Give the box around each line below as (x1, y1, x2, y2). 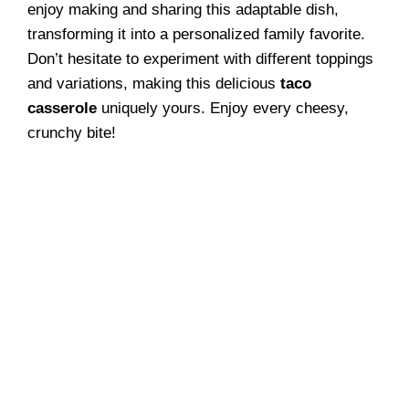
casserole (27, 99, 97, 117)
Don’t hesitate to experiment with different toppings (27, 49, 373, 68)
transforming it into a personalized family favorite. (27, 25, 365, 43)
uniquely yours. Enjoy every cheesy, (97, 99, 349, 117)
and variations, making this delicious (27, 74, 280, 92)
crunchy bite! (27, 123, 116, 142)
